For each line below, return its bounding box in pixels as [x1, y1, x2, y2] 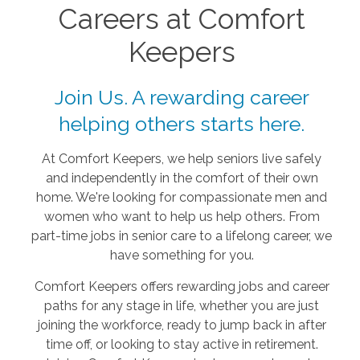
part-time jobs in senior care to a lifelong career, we [31, 227, 333, 243]
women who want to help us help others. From [43, 208, 320, 224]
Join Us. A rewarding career [54, 84, 309, 109]
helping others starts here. [59, 111, 305, 136]
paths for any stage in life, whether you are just [44, 297, 320, 313]
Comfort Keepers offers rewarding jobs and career [34, 278, 329, 294]
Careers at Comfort [58, 2, 305, 35]
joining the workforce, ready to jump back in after [37, 317, 326, 333]
